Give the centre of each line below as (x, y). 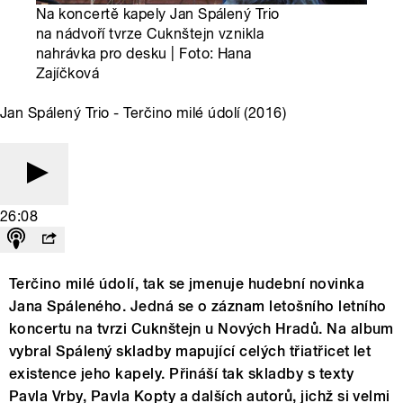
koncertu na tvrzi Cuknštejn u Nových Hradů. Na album (201, 329)
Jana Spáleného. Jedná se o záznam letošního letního (198, 307)
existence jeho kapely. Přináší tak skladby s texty (182, 374)
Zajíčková (68, 74)
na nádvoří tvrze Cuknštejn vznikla (150, 34)
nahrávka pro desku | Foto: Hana (144, 54)
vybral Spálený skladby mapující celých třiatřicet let (190, 352)
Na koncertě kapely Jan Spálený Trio (158, 14)
